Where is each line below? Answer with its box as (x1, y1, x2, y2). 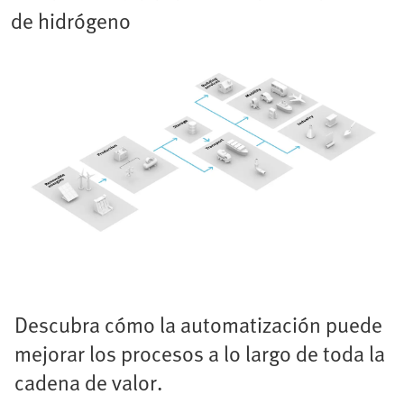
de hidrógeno (11, 5, 131, 37)
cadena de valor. (14, 365, 162, 398)
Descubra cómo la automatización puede (14, 308, 382, 340)
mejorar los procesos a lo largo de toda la (14, 336, 385, 369)
